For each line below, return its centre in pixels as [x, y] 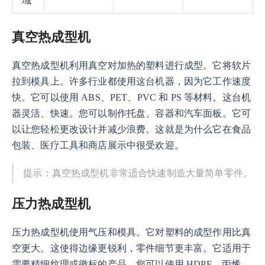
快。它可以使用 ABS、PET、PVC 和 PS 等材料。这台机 [132, 98]
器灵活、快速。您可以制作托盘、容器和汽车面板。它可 [132, 114]
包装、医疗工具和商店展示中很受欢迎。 [98, 146]
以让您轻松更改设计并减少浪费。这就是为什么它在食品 [132, 130]
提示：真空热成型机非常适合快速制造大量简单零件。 [138, 173]
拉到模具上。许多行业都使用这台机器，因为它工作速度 [132, 82]
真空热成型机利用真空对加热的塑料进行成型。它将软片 [132, 66]
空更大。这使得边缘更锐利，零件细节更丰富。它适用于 [132, 248]
